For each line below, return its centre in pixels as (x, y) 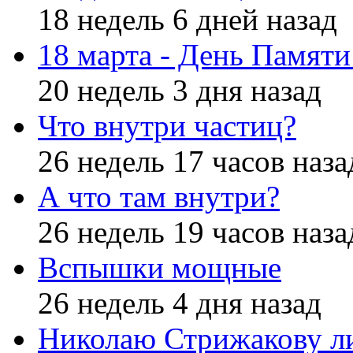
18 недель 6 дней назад (188, 19)
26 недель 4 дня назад (180, 303)
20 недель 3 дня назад (180, 90)
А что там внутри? (159, 196)
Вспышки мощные (160, 267)
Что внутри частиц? (167, 125)
